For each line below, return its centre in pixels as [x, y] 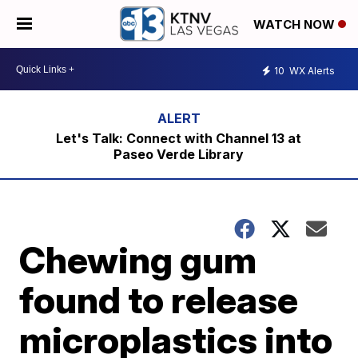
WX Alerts [311, 70]
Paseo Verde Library [179, 154]
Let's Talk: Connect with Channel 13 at [179, 138]
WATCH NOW [296, 25]
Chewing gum [138, 260]
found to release [159, 300]
